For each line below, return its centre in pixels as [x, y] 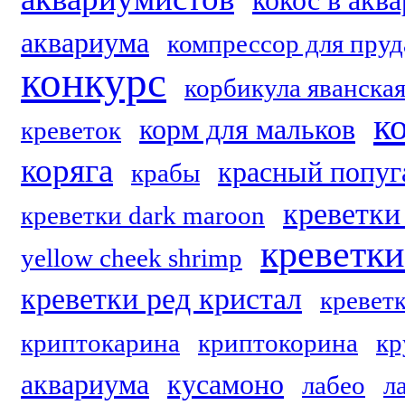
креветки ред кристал [161, 299]
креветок [71, 130]
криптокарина [100, 343]
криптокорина [278, 343]
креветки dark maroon [143, 215]
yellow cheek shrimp [132, 258]
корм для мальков [247, 130]
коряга [67, 170]
